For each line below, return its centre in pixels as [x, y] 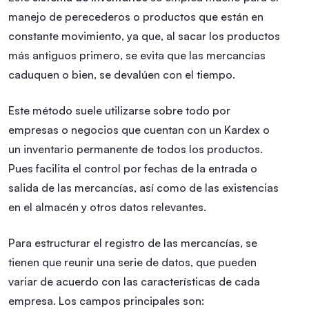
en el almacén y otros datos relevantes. [109, 207]
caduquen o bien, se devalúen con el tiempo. [122, 74]
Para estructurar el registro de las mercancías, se [133, 242]
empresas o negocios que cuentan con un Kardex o [139, 129]
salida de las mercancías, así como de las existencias [143, 187]
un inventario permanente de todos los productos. [136, 149]
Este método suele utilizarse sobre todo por [119, 110]
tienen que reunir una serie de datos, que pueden [132, 262]
